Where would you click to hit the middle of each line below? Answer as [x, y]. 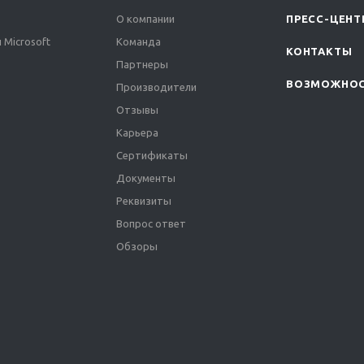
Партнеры [142, 65]
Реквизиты [144, 201]
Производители [156, 87]
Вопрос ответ [151, 224]
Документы [146, 178]
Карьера [137, 133]
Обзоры [137, 247]
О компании [145, 19]
